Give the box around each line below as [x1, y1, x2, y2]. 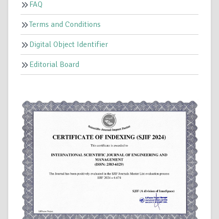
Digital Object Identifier [29, 39, 108, 49]
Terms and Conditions [29, 19, 101, 29]
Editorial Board [29, 59, 79, 69]
